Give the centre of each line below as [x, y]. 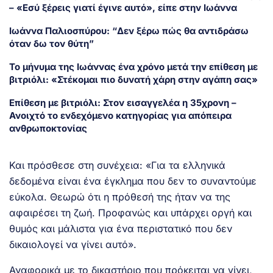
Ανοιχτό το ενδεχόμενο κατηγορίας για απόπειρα [120, 115]
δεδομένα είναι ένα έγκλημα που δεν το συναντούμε [133, 181]
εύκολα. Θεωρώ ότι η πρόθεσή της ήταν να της [120, 197]
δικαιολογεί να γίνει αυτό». [73, 244]
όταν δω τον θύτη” [51, 43]
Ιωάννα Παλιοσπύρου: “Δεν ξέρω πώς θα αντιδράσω [129, 30]
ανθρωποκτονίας [48, 128]
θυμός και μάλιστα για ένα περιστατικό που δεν [121, 228]
